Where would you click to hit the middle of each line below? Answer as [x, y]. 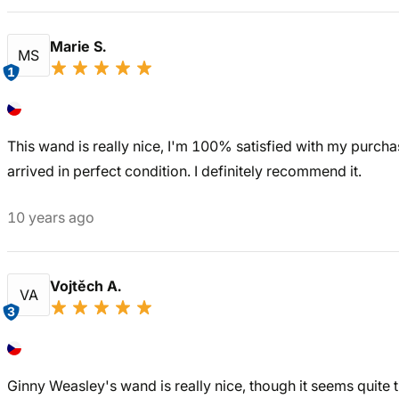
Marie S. [80, 46]
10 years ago [51, 217]
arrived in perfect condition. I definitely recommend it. [184, 171]
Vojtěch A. [87, 286]
